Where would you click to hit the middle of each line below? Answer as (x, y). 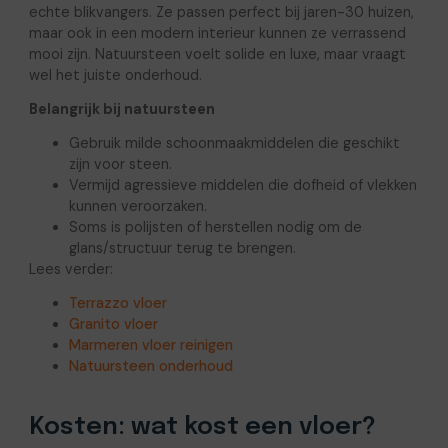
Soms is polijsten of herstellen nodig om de (215, 227)
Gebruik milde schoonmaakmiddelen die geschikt (234, 143)
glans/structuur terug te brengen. (182, 248)
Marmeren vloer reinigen (150, 345)
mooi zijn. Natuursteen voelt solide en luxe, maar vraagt (217, 54)
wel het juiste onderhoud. (115, 75)
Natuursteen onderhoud (150, 366)
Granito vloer (113, 324)
